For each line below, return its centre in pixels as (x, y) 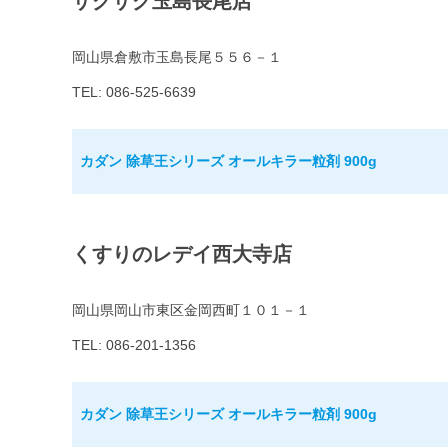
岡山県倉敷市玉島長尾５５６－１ (177, 57)
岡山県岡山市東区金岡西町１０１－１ (191, 310)
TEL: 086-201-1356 (134, 345)
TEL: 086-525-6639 (134, 92)
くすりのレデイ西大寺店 (182, 254)
